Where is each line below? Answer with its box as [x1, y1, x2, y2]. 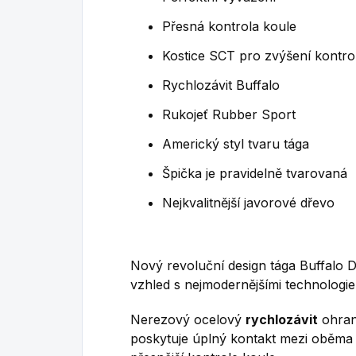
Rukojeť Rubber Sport [162, 106, 296, 122]
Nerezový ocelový [130, 311, 246, 327]
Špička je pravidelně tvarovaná [162, 165, 347, 181]
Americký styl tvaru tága [162, 136, 309, 152]
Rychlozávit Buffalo [162, 77, 280, 93]
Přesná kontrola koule [162, 18, 296, 34]
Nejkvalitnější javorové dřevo [162, 195, 335, 211]
